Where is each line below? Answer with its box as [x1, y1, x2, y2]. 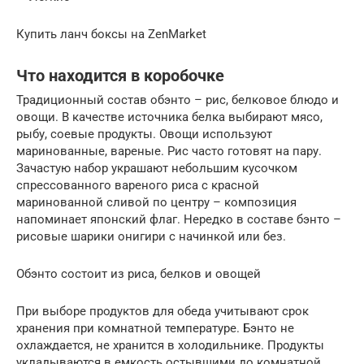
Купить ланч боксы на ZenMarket [16, 27, 206, 42]
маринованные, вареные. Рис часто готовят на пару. [16, 144, 322, 159]
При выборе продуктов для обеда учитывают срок [16, 304, 309, 319]
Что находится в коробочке [16, 66, 224, 85]
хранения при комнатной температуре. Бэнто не [16, 321, 294, 336]
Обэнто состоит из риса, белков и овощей [16, 266, 261, 282]
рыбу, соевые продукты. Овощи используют [16, 127, 272, 142]
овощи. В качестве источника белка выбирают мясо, [16, 110, 323, 125]
